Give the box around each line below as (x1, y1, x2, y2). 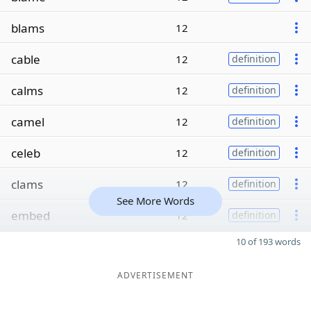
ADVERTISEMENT (117, 269, 194, 281)
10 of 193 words (236, 235, 301, 248)
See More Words (117, 194, 194, 208)
